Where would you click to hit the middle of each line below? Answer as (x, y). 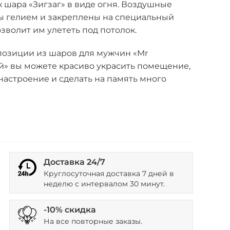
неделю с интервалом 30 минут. (104, 184)
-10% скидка (70, 210)
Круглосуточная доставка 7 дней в (109, 174)
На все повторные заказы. (93, 221)
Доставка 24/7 (74, 162)
